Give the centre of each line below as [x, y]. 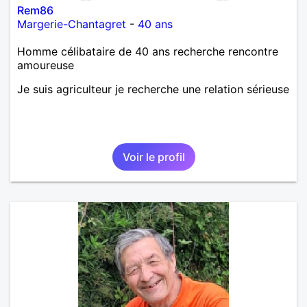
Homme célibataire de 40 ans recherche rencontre [148, 51]
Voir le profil [153, 157]
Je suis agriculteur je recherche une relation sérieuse [153, 89]
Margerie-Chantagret [72, 24]
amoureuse [46, 65]
